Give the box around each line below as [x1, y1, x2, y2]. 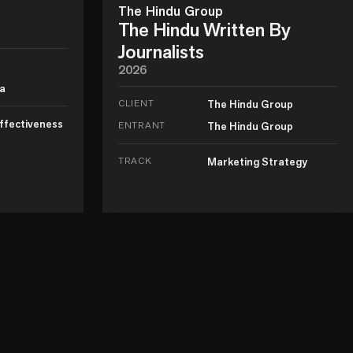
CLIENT [118, 96, 154, 109]
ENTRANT [118, 118, 166, 131]
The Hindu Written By [118, 17, 291, 42]
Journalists [118, 39, 204, 64]
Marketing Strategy [207, 154, 308, 169]
